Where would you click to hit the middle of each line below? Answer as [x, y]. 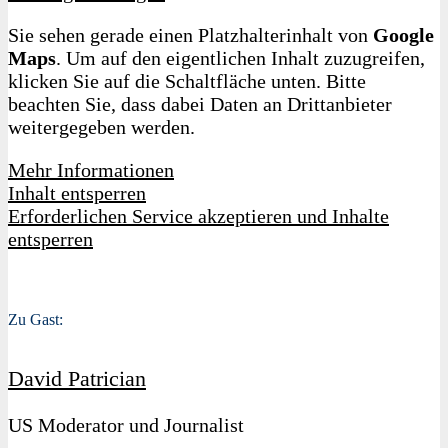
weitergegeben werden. [101, 126]
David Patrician [77, 379]
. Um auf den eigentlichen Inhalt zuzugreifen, [240, 57]
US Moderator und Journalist [126, 425]
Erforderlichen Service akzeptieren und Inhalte [198, 215]
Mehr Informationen [91, 169]
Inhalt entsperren [77, 192]
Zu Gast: [35, 319]
